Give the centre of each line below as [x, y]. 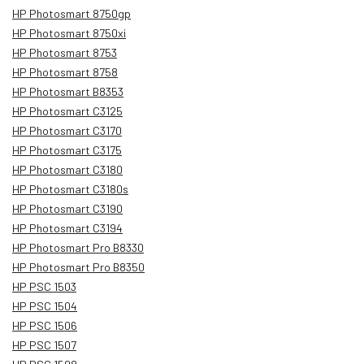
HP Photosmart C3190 [67, 208]
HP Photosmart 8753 [65, 52]
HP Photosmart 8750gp [71, 13]
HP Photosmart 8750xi [69, 32]
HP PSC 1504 [45, 305]
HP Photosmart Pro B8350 [78, 266]
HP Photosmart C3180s [70, 188]
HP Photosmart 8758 [65, 71]
